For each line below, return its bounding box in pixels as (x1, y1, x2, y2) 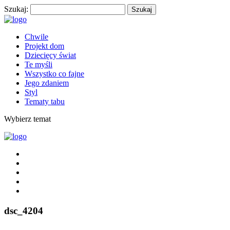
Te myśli (25, 60, 52, 69)
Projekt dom (25, 42, 64, 50)
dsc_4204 (4, 205, 43, 216)
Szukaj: (4, 5, 28, 13)
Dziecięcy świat (25, 51, 76, 60)
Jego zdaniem (25, 79, 69, 87)
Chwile (25, 32, 48, 41)
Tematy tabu (25, 97, 65, 106)
